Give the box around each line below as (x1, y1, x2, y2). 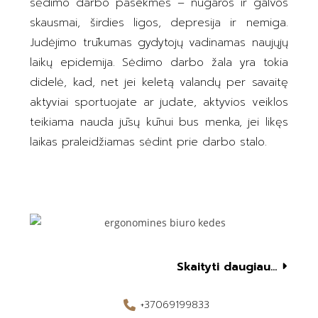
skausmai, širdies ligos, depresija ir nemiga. (30, 14, 288, 32)
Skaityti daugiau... (176, 258, 277, 275)
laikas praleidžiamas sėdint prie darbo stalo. (30, 133, 268, 151)
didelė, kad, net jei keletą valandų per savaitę (30, 74, 288, 92)
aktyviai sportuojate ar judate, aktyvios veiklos (30, 94, 288, 111)
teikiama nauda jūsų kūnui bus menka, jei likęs (30, 114, 288, 131)
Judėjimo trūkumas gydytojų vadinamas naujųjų (30, 34, 288, 52)
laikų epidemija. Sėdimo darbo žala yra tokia (30, 54, 288, 72)
